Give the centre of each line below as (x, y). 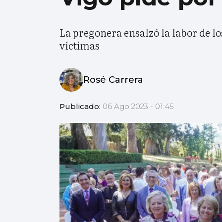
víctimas (80, 45)
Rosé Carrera (113, 80)
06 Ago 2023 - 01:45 (138, 107)
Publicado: (81, 107)
